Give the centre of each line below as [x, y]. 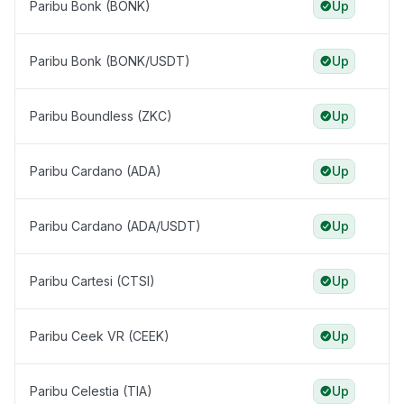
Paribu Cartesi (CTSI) [92, 281]
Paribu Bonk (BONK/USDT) [110, 61]
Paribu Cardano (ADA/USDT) [115, 226]
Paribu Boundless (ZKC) [101, 116]
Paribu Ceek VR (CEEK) [100, 336]
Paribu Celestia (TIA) [91, 391]
